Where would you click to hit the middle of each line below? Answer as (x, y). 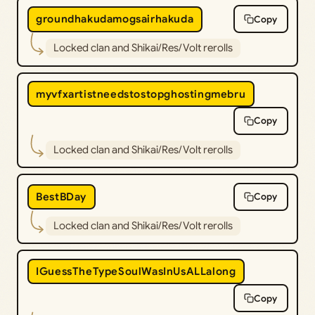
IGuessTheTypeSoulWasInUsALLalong (136, 272)
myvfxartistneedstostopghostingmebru (141, 94)
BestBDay (61, 197)
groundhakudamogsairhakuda (115, 19)
